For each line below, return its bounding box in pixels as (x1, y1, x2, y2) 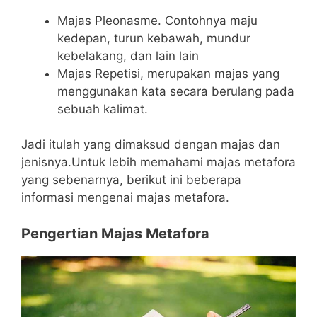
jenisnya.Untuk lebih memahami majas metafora (21, 155, 296, 170)
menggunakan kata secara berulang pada (57, 83, 294, 98)
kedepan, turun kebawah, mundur (57, 30, 250, 45)
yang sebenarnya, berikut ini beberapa (21, 173, 241, 188)
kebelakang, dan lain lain (57, 48, 199, 63)
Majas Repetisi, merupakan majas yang (57, 66, 279, 81)
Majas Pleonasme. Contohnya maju (57, 13, 258, 28)
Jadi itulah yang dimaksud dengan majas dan (21, 137, 280, 152)
